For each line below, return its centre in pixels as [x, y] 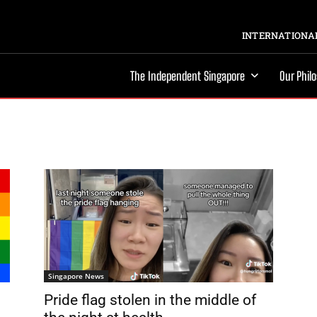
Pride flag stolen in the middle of [150, 300]
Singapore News [76, 276]
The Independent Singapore [188, 76]
